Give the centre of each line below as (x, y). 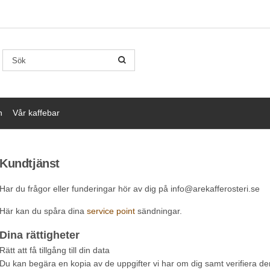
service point (111, 211)
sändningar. (159, 211)
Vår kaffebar (36, 113)
